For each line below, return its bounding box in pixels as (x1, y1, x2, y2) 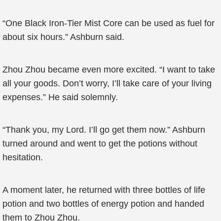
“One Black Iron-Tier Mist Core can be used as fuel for (2, 18, 215, 28)
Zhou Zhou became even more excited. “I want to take (2, 65, 215, 74)
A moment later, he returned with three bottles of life (2, 185, 205, 195)
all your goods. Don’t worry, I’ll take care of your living (2, 78, 212, 88)
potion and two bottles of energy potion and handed (2, 199, 204, 209)
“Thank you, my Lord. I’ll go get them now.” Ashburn (2, 125, 205, 135)
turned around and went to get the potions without (2, 139, 197, 148)
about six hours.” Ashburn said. (2, 32, 124, 42)
